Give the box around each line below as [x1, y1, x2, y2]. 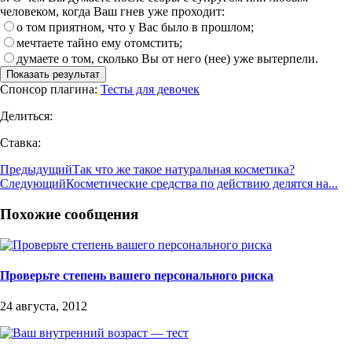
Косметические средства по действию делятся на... [66, 177, 338, 191]
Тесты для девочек [101, 82, 200, 97]
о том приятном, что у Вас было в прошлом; [16, 20, 254, 35]
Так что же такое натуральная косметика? [72, 163, 295, 177]
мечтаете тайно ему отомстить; [16, 36, 182, 50]
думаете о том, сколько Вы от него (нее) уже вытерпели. [16, 52, 318, 66]
